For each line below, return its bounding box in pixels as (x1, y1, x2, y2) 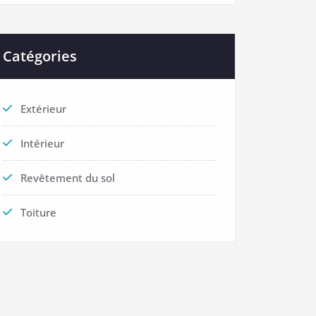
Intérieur (20, 136, 64, 150)
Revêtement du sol (20, 171, 115, 185)
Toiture (20, 205, 56, 219)
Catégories (3, 47, 77, 66)
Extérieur (20, 102, 66, 116)
